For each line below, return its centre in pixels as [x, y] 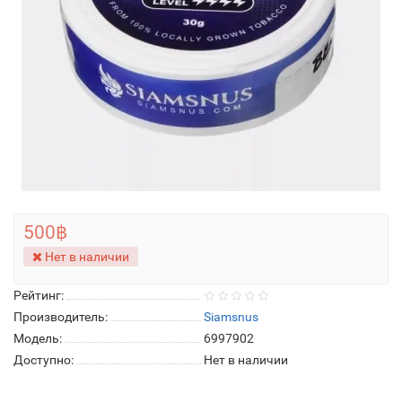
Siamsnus [231, 317]
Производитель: [61, 317]
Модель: [38, 338]
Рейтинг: [39, 295]
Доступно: [44, 360]
